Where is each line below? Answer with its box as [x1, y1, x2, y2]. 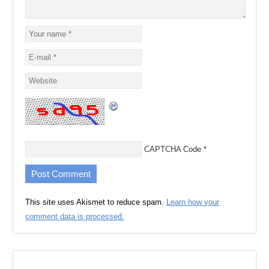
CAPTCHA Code [144, 145, 201, 154]
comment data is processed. [25, 212, 125, 222]
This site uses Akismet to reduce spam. [25, 198, 167, 207]
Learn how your [166, 198, 220, 207]
